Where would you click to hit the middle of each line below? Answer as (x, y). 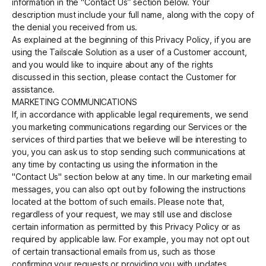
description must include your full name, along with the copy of (133, 15)
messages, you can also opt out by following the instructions (129, 189)
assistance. (34, 90)
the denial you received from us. (75, 27)
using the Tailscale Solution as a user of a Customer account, (129, 52)
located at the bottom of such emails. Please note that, (118, 202)
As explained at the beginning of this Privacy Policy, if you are (132, 40)
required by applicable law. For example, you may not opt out (131, 239)
